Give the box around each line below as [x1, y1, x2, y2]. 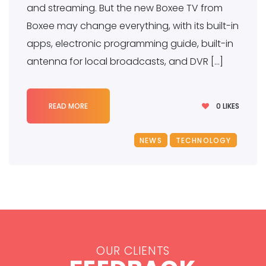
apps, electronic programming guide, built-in [27, 37, 233, 51]
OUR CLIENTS [96, 242, 170, 259]
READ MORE [49, 101, 88, 112]
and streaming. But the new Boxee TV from [27, 1, 223, 15]
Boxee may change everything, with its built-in [27, 19, 239, 33]
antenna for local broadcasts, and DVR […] [27, 55, 223, 69]
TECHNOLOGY [175, 135, 232, 145]
